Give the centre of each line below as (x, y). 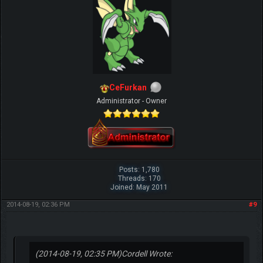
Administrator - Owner (131, 101)
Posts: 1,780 (139, 170)
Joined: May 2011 (139, 188)
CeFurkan (128, 88)
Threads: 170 (139, 179)
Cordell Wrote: (146, 254)
